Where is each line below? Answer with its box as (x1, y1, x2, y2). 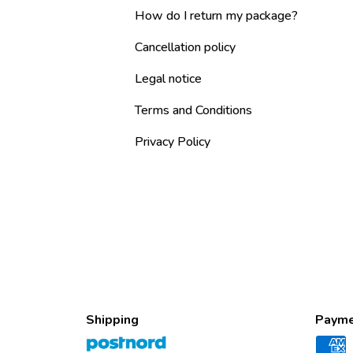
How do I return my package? (134, 7, 298, 25)
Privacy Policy (134, 133, 210, 151)
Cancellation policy (134, 39, 236, 57)
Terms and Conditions (134, 102, 252, 120)
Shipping (85, 311, 139, 329)
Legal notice (134, 70, 202, 88)
